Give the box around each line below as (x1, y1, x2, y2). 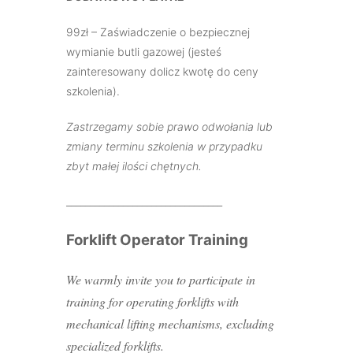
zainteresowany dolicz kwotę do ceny (66, 65, 258, 79)
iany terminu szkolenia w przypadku (81, 139, 262, 154)
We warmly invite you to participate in (66, 271, 255, 288)
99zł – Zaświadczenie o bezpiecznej (66, 25, 250, 39)
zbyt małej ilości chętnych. (66, 159, 202, 173)
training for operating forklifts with (66, 293, 239, 310)
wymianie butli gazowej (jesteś (66, 45, 221, 59)
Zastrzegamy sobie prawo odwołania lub (66, 120, 273, 134)
